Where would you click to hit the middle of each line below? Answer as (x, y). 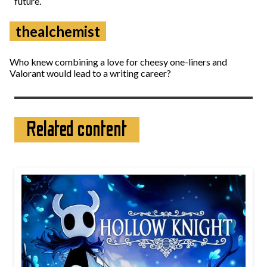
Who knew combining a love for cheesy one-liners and (118, 62)
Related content (77, 129)
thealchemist (58, 31)
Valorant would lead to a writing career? (90, 73)
